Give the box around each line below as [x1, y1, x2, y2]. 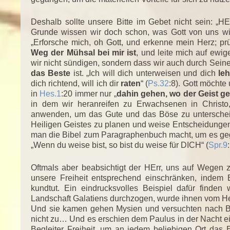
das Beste [31, 68, 71, 78]
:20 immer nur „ [61, 89, 117, 98]
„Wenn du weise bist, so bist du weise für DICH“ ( [31, 140, 208, 149]
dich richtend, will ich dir [31, 79, 121, 88]
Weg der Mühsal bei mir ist [31, 48, 137, 57]
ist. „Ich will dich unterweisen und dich [70, 68, 219, 78]
